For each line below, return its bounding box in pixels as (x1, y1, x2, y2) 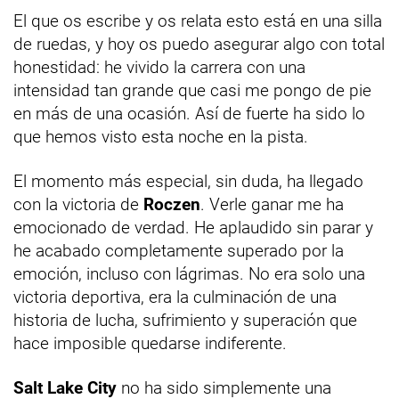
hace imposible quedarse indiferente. (13, 332, 287, 354)
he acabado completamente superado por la (13, 240, 344, 261)
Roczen (143, 193, 200, 215)
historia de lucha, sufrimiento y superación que (13, 309, 357, 330)
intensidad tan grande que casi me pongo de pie (13, 79, 371, 101)
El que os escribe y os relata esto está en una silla (13, 10, 382, 31)
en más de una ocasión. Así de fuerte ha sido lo (13, 102, 365, 124)
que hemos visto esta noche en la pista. (13, 126, 308, 147)
